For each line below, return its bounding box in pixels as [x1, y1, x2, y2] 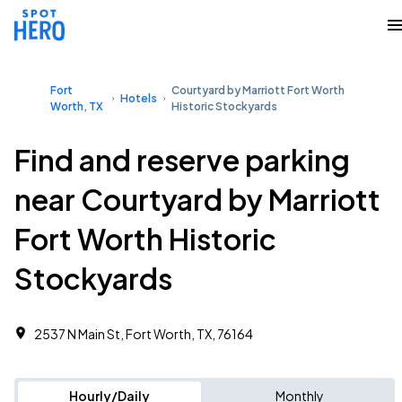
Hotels [120, 92, 158, 105]
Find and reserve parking [14, 142, 350, 178]
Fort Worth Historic [14, 221, 276, 257]
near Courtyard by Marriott [14, 181, 380, 217]
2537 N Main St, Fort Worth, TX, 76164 [34, 326, 253, 342]
